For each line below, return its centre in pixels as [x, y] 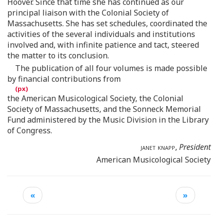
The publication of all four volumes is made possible [111, 68]
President [195, 147]
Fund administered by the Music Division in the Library [108, 119]
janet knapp [158, 147]
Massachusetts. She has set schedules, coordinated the [107, 23]
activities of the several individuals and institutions [101, 34]
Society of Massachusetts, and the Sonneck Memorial [104, 109]
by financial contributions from [64, 79]
